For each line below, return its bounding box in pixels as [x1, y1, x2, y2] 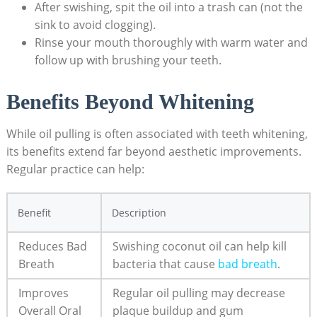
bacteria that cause [112, 256, 218, 272]
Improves [18, 285, 69, 301]
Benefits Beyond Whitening [6, 90, 254, 114]
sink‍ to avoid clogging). [34, 17, 156, 33]
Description [111, 206, 166, 220]
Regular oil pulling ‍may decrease [112, 285, 285, 301]
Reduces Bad [18, 238, 87, 255]
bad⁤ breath [217, 256, 277, 272]
